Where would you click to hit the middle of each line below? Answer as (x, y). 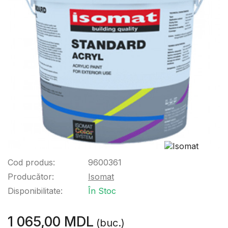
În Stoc (102, 191)
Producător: (31, 177)
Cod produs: (31, 162)
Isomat (101, 177)
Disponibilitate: (35, 191)
